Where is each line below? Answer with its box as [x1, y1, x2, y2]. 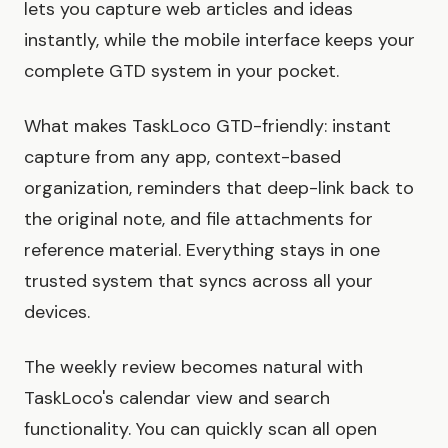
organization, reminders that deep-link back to [24, 176, 414, 201]
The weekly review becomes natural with [24, 355, 363, 380]
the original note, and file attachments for [24, 207, 373, 232]
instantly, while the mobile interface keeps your [24, 28, 415, 53]
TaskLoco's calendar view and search [24, 386, 330, 411]
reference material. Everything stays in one [24, 238, 380, 263]
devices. [24, 300, 90, 325]
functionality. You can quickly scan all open [24, 417, 377, 442]
